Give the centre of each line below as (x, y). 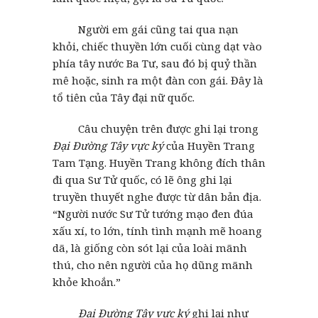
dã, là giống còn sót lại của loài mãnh (150, 247)
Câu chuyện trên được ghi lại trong (155, 128)
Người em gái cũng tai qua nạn (146, 29)
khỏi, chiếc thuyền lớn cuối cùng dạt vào (157, 46)
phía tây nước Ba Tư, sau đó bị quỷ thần (155, 63)
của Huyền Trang (209, 145)
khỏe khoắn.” (87, 281)
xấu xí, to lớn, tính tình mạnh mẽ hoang (157, 230)
